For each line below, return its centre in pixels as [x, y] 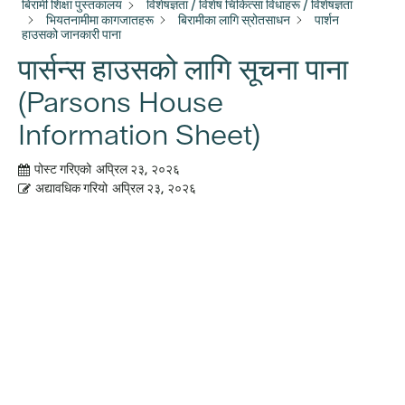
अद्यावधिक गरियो [71, 188]
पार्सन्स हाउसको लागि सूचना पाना [183, 70]
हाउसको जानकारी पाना [71, 35]
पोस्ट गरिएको [63, 170]
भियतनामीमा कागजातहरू [100, 19]
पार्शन [327, 19]
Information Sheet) [139, 135]
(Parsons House [121, 103]
